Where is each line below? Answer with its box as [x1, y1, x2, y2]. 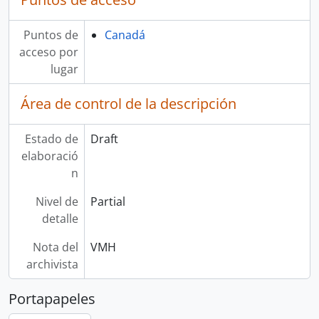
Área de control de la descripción [21, 94, 236, 113]
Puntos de [23, 27, 78, 43]
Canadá [104, 27, 145, 43]
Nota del [32, 239, 78, 255]
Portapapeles [9, 289, 95, 308]
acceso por [19, 44, 78, 60]
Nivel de [35, 194, 78, 209]
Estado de [24, 131, 78, 147]
